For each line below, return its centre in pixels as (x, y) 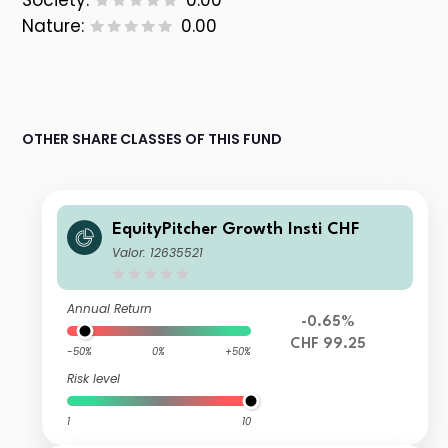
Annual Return (110, 309)
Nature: (53, 26)
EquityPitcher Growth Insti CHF (236, 230)
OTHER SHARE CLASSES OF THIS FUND (152, 139)
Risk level (94, 379)
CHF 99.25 (327, 345)
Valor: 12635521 (158, 253)
